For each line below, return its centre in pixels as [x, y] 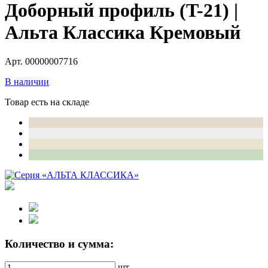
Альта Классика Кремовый [123, 32]
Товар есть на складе [47, 102]
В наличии [27, 81]
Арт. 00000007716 [41, 61]
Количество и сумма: [59, 243]
